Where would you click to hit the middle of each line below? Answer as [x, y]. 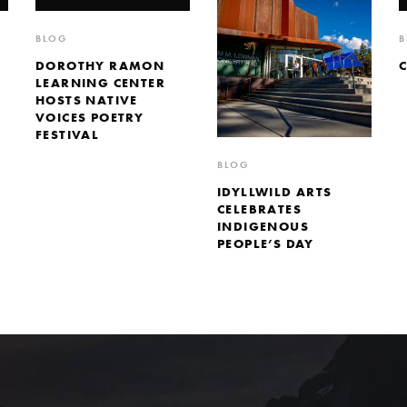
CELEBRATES [260, 209]
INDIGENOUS [263, 227]
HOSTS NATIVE [87, 99]
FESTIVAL [68, 134]
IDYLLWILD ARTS [275, 192]
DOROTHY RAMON [100, 65]
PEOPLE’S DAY [266, 244]
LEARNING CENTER [100, 82]
